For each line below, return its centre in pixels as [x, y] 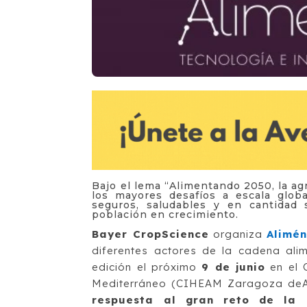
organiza [237, 234]
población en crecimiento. [165, 214]
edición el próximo [147, 267]
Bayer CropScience [150, 234]
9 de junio [233, 267]
